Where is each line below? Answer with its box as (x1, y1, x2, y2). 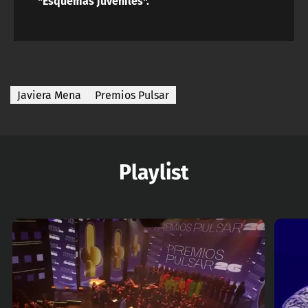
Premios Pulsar (95, 87, 169, 104)
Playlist (119, 155, 189, 188)
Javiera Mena (17, 87, 81, 104)
